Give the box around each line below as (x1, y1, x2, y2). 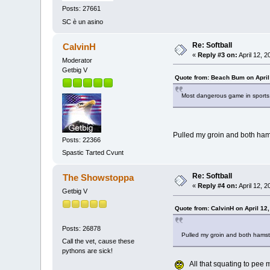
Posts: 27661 (62, 5, 101, 13)
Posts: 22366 (62, 136, 101, 144)
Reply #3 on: (198, 51, 238, 58)
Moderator (62, 56, 93, 64)
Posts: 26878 (62, 225, 101, 232)
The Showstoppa (62, 172, 134, 183)
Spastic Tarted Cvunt (62, 149, 124, 157)
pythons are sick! (62, 247, 113, 255)
